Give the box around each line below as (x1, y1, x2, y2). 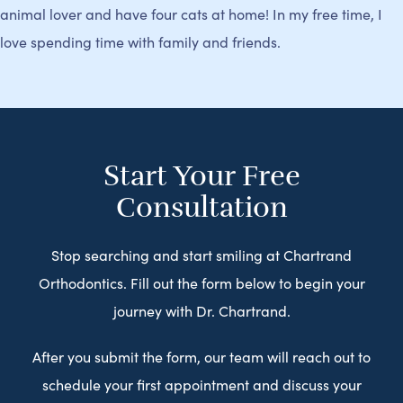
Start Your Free (103, 158, 300, 193)
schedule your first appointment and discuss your (41, 374, 362, 394)
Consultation (115, 190, 288, 225)
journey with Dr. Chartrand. (112, 300, 291, 320)
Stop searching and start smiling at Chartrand (51, 245, 352, 264)
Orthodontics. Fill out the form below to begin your (38, 273, 365, 292)
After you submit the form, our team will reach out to (32, 346, 371, 366)
